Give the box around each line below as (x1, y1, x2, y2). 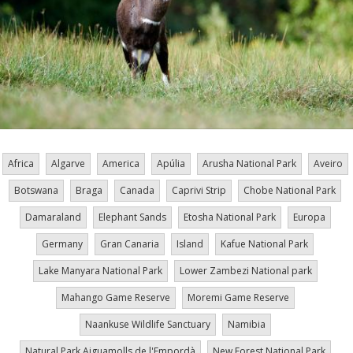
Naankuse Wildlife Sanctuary (84, 318, 210, 332)
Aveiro (313, 157, 343, 171)
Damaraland (24, 210, 81, 225)
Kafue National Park (221, 237, 308, 251)
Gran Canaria (100, 237, 159, 251)
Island (176, 237, 203, 251)
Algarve (50, 157, 85, 171)
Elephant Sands (98, 210, 166, 225)
